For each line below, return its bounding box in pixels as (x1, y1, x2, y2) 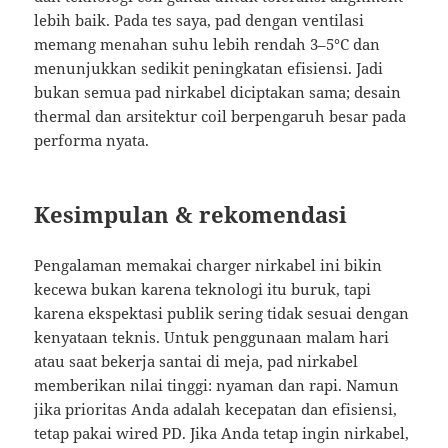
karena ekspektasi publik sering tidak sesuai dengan (34, 303, 410, 324)
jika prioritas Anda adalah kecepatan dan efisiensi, (34, 399, 398, 420)
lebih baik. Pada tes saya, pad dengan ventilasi (34, 10, 365, 31)
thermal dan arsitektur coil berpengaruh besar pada (34, 106, 407, 127)
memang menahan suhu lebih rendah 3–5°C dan (34, 34, 381, 55)
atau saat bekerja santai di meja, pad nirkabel (34, 351, 359, 372)
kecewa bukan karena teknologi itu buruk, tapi (34, 279, 372, 300)
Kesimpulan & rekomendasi (34, 199, 348, 230)
